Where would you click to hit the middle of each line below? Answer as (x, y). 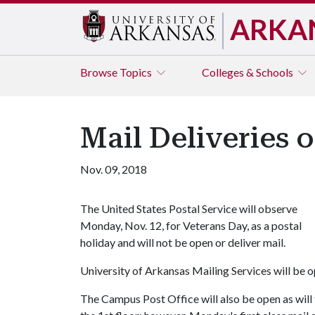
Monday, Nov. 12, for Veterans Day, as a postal (191, 225)
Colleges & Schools (249, 72)
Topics (137, 72)
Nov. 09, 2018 (114, 169)
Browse (100, 72)
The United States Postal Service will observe (189, 208)
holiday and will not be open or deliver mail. (183, 242)
